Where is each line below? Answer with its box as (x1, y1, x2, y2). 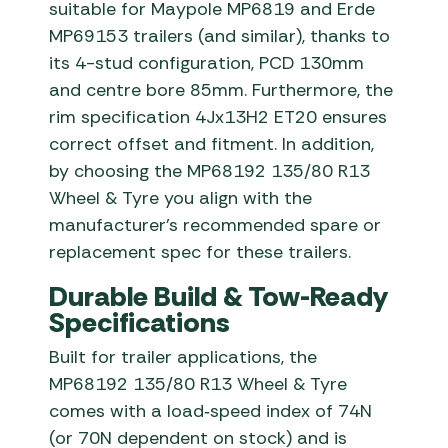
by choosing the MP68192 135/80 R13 (49, 159, 371, 184)
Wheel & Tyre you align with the (49, 186, 313, 211)
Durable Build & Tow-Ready (49, 278, 389, 316)
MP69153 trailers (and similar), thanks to (49, 24, 391, 49)
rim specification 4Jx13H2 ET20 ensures (49, 105, 388, 130)
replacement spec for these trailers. (49, 240, 352, 265)
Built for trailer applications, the (49, 345, 318, 370)
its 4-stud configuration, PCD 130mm (49, 51, 365, 76)
